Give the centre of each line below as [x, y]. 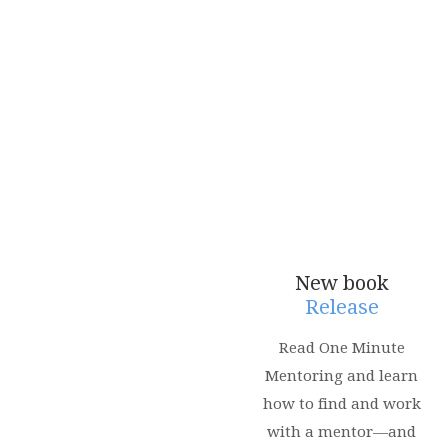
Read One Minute [341, 348]
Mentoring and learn [342, 376]
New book [341, 283]
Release [341, 307]
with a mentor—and [342, 432]
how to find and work [341, 404]
